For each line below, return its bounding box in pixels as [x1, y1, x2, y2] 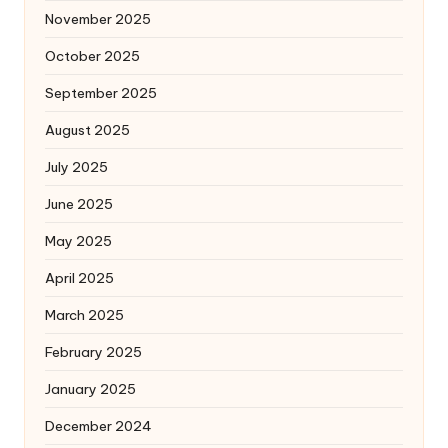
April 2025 [45, 268, 114, 287]
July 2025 [45, 157, 108, 176]
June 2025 [45, 194, 113, 213]
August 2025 [45, 120, 130, 139]
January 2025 [45, 379, 136, 398]
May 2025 [45, 231, 112, 250]
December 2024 [45, 416, 152, 435]
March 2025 [45, 305, 124, 324]
